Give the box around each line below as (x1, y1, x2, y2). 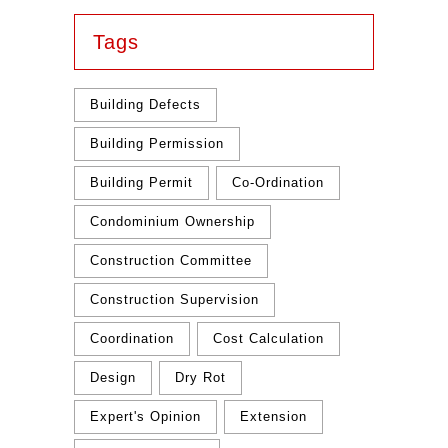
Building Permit (90, 175, 193, 190)
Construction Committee (90, 253, 252, 268)
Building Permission (90, 136, 224, 151)
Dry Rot (175, 370, 227, 385)
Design (90, 370, 136, 385)
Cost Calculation (213, 331, 325, 346)
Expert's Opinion (90, 409, 201, 424)
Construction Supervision (90, 292, 259, 307)
